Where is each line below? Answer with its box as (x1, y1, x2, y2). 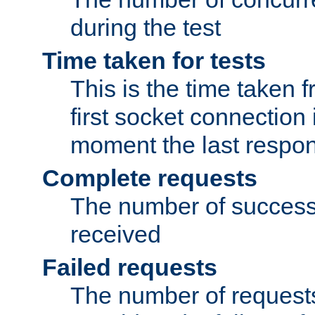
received (70, 221, 161, 248)
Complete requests (42, 165, 257, 192)
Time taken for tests (42, 47, 266, 75)
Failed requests (42, 254, 217, 281)
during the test (70, 14, 221, 41)
